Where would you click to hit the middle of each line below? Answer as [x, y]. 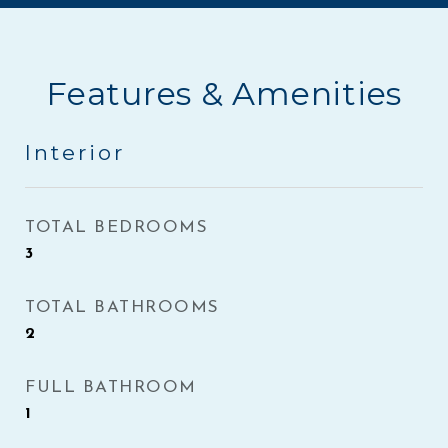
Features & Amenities [224, 93]
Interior [75, 152]
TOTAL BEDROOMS [116, 227]
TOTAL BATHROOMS [122, 307]
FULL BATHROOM [111, 387]
